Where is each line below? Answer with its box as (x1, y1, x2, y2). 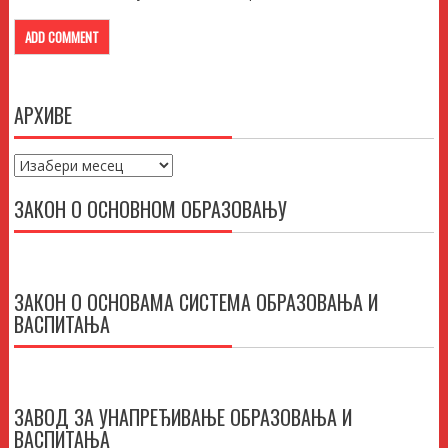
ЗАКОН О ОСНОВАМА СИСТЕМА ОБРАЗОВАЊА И (13, 286, 378, 317)
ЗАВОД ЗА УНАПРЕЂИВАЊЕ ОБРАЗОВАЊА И (13, 401, 352, 432)
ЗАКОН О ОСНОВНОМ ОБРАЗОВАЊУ (13, 193, 287, 224)
